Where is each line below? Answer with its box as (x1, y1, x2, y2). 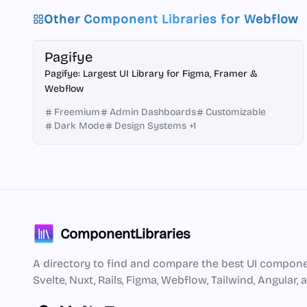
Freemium (54, 106, 100, 118)
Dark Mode (54, 120, 105, 132)
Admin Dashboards (110, 106, 196, 118)
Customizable (206, 106, 266, 118)
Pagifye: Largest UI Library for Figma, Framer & (45, 68, 258, 79)
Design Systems (114, 120, 186, 132)
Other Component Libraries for (44, 12, 244, 27)
